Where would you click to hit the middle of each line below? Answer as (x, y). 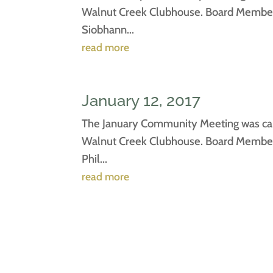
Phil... (95, 158)
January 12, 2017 (141, 100)
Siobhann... (108, 29)
